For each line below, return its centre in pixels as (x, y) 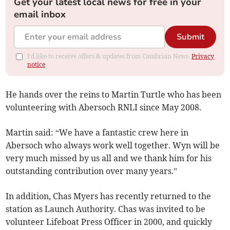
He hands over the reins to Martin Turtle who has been (114, 94)
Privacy (203, 56)
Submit (190, 37)
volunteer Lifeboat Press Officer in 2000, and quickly (109, 222)
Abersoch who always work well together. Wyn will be (113, 145)
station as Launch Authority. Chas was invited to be (106, 209)
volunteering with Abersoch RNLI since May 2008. (104, 107)
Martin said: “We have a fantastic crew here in (97, 132)
